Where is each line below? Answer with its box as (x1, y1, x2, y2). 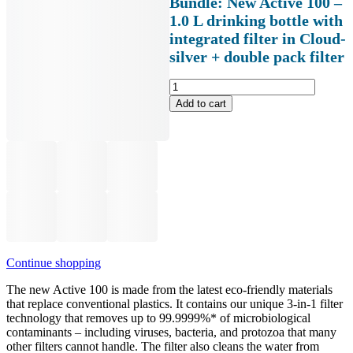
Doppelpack (169, 291, 230, 305)
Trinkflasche (169, 149, 231, 163)
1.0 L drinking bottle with (169, 11, 344, 29)
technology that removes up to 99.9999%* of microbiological (6, 311, 310, 325)
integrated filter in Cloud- (169, 29, 347, 47)
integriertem (169, 206, 229, 220)
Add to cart (176, 98, 227, 110)
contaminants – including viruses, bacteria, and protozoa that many (6, 325, 336, 340)
